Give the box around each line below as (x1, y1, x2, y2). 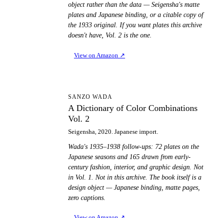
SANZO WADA (68, 93, 112, 100)
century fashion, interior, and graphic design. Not (68, 163, 203, 171)
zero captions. (68, 194, 106, 201)
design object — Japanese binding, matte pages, (68, 183, 200, 191)
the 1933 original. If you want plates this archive (68, 21, 202, 29)
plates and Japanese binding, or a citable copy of (68, 11, 203, 19)
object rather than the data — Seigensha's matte (68, 1, 200, 9)
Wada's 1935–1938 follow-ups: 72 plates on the (68, 143, 199, 150)
